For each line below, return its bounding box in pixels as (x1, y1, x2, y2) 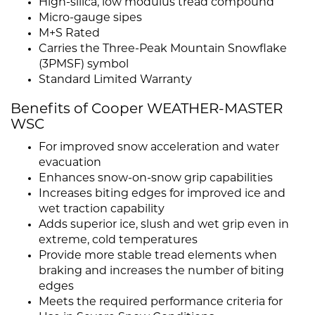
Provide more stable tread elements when (39, 250, 277, 262)
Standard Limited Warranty (39, 75, 192, 86)
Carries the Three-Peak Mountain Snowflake (39, 44, 287, 56)
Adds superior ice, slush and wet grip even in (39, 219, 289, 231)
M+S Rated (39, 28, 100, 40)
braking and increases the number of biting (39, 266, 284, 278)
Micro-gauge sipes (39, 13, 142, 25)
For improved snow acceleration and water (39, 142, 279, 154)
